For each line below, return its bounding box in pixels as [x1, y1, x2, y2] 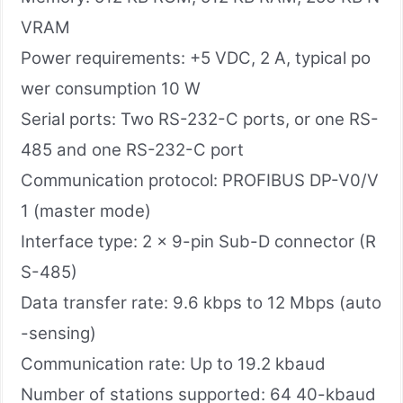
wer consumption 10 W [21, 77, 201, 99]
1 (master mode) [21, 200, 151, 221]
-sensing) [21, 322, 96, 344]
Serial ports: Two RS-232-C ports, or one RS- [21, 108, 379, 130]
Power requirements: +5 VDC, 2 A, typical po [21, 47, 371, 68]
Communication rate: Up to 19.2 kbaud [21, 353, 326, 374]
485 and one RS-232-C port [21, 139, 244, 160]
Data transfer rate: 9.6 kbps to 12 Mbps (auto [21, 291, 381, 313]
